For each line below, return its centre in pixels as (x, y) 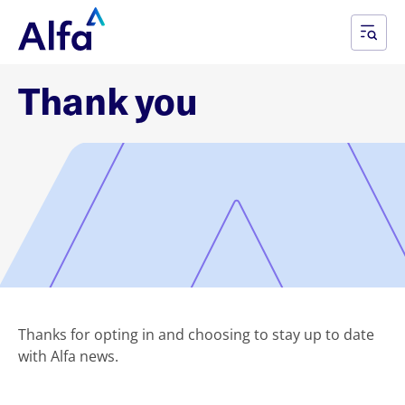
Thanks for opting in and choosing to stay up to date (196, 334)
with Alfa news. (68, 356)
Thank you (108, 100)
